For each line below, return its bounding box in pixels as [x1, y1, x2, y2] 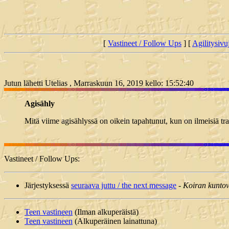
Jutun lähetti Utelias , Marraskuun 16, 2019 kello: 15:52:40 [4, 79, 194, 88]
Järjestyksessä [25, 181, 71, 190]
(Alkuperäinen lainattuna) [73, 217, 157, 226]
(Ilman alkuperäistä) [73, 208, 139, 217]
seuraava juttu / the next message [71, 181, 176, 190]
